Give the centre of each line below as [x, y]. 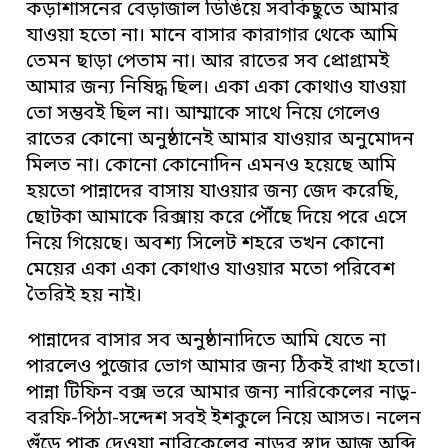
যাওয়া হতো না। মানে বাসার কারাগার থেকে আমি [212, 36]
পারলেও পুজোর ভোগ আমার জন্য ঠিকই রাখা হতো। [224, 367]
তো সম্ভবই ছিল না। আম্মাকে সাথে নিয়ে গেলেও [203, 114]
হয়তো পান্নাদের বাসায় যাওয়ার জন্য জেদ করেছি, [213, 192]
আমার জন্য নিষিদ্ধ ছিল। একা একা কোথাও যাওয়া [216, 88]
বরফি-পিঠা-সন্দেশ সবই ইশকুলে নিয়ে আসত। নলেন [224, 419]
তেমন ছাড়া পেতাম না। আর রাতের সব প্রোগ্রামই [208, 62]
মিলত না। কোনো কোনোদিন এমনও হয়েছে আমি [211, 166]
